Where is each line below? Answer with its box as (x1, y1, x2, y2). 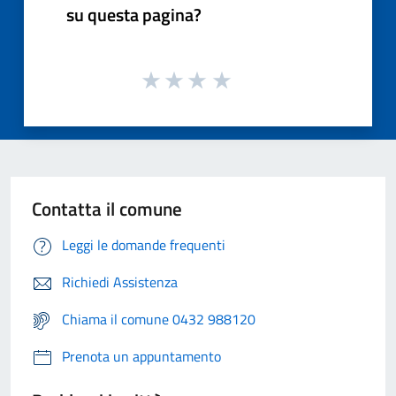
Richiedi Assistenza (62, 271, 178, 293)
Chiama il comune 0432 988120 (62, 308, 255, 331)
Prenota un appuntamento (62, 346, 221, 368)
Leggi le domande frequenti (62, 234, 225, 256)
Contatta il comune (32, 194, 182, 224)
